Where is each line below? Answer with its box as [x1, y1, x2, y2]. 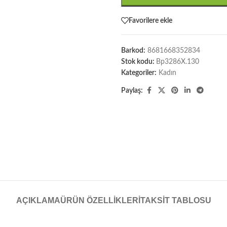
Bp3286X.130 [156, 58, 199, 65]
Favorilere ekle [129, 17, 172, 24]
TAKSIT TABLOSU [140, 196, 211, 205]
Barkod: [121, 47, 145, 54]
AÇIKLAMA [16, 196, 60, 205]
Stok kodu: [121, 58, 156, 65]
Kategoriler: [121, 69, 157, 77]
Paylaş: [121, 87, 143, 94]
